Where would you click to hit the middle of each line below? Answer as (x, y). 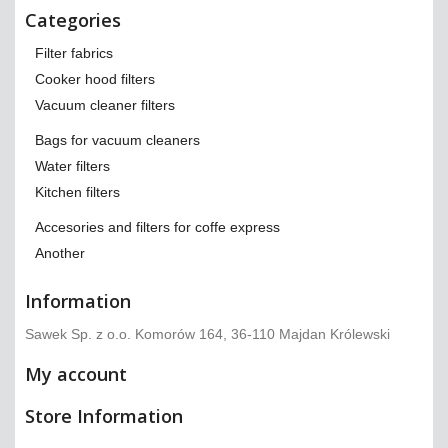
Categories (73, 20)
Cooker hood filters (95, 79)
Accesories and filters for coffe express (157, 227)
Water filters (72, 166)
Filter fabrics (74, 53)
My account (76, 374)
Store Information (104, 416)
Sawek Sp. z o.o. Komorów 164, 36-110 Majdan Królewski (207, 334)
